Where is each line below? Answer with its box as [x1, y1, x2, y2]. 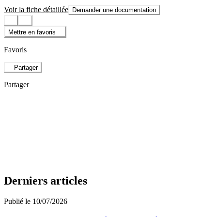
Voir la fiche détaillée [4, 5, 68, 14]
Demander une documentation [72, 6, 156, 14]
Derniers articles [4, 174, 87, 187]
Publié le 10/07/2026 [4, 197, 67, 205]
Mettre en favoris [8, 28, 56, 36]
